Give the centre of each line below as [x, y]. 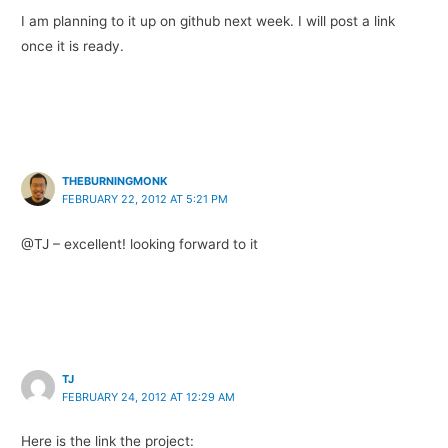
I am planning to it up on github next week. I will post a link [208, 21]
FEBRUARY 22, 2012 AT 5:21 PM [145, 199]
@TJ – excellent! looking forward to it [140, 243]
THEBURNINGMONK [115, 181]
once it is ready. [73, 46]
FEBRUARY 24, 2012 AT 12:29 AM [149, 396]
